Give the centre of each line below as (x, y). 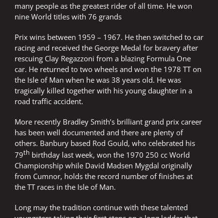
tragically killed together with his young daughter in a (103, 91)
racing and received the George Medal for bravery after (106, 48)
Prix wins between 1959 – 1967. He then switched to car (109, 37)
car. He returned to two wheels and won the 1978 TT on (108, 69)
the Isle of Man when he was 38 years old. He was (98, 80)
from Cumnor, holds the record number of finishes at (104, 176)
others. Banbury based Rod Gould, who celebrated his (105, 143)
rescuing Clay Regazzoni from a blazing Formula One (103, 59)
